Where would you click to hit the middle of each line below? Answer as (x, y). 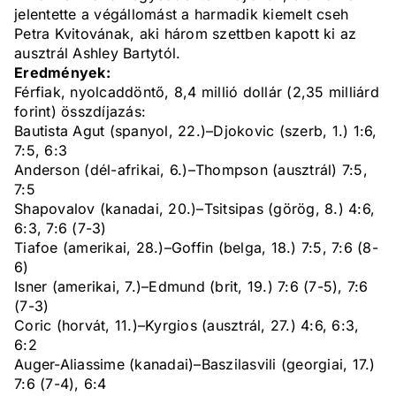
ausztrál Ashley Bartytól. (98, 53)
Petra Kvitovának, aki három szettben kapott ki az (186, 34)
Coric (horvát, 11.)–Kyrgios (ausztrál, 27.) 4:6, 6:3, (187, 326)
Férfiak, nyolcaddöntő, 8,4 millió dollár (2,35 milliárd (197, 92)
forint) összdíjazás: (80, 112)
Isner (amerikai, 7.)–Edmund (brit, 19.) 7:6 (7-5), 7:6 (191, 287)
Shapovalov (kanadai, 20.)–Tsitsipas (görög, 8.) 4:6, (194, 209)
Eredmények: (62, 73)
